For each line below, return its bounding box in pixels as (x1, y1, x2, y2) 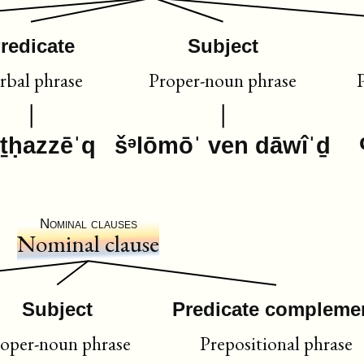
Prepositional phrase (199, 330, 353, 356)
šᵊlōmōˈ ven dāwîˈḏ (115, 132, 331, 159)
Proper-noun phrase (149, 67, 297, 93)
